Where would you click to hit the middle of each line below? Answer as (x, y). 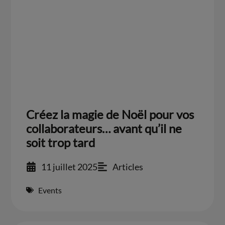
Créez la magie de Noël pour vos (110, 114)
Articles (128, 166)
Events (50, 190)
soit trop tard (61, 142)
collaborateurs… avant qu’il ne (104, 128)
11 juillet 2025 (70, 166)
